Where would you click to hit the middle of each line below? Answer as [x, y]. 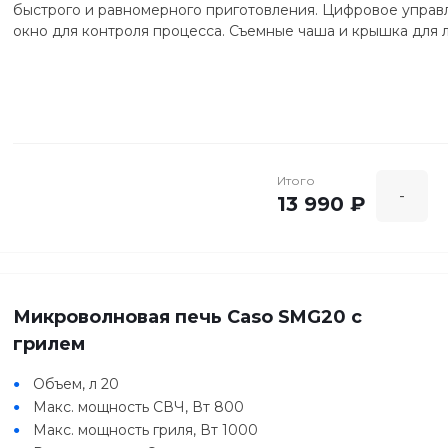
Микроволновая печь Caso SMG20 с [187, 317]
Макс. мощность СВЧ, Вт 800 [138, 407]
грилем [49, 344]
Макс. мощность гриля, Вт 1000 [145, 430]
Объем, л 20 [76, 384]
